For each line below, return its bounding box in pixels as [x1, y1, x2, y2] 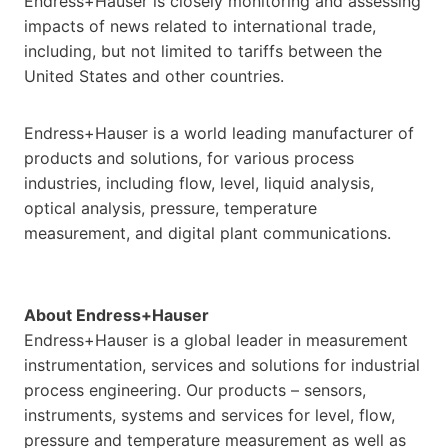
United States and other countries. [24, 65, 289, 86]
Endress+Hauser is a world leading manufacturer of [24, 122, 414, 143]
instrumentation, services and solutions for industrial [24, 354, 420, 375]
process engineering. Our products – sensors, [24, 379, 366, 400]
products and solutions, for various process [24, 147, 354, 168]
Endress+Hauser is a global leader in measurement [24, 329, 408, 350]
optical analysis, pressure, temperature [24, 197, 317, 218]
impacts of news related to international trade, [24, 15, 376, 36]
